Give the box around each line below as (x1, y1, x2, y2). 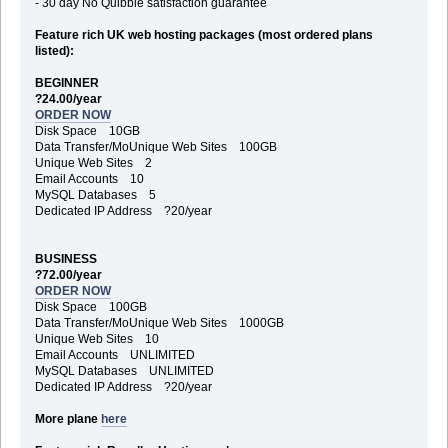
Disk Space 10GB (34, 123, 140, 138)
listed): (34, 43, 74, 58)
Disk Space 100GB (34, 299, 147, 314)
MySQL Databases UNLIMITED (34, 363, 214, 378)
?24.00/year (34, 91, 102, 106)
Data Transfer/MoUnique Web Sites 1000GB (34, 315, 284, 330)
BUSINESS (34, 251, 97, 266)
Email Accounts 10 (34, 171, 144, 186)
